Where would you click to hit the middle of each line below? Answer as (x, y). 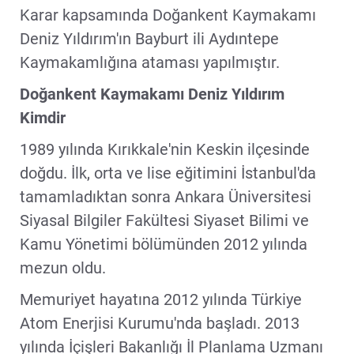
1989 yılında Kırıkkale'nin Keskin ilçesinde (165, 149)
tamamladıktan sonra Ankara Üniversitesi (166, 196)
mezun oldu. (63, 267)
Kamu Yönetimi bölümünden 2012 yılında (164, 244)
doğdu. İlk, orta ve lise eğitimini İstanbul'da (168, 173)
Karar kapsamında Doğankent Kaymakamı (168, 15)
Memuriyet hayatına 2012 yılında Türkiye (161, 299)
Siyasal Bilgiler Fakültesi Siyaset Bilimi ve (164, 220)
